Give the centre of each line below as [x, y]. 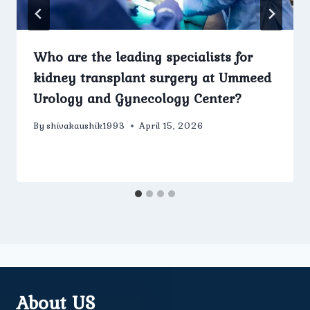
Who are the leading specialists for [143, 57]
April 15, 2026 [172, 126]
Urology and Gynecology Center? [138, 99]
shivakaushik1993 [86, 126]
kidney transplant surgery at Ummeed [152, 78]
